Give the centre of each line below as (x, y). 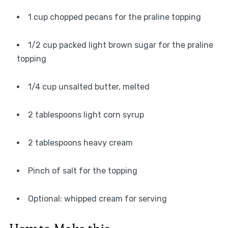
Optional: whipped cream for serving (97, 199)
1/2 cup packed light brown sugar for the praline (120, 45)
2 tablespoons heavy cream (80, 143)
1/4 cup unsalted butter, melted (89, 87)
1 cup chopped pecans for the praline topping (114, 17)
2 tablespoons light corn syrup (86, 115)
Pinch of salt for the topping (82, 171)
